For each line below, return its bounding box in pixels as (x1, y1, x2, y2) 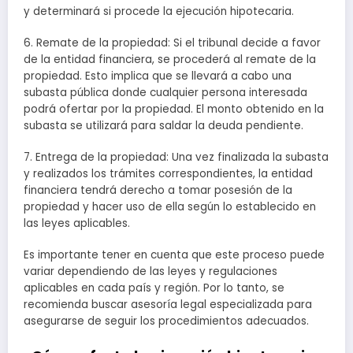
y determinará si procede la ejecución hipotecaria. (24, 3, 294, 19)
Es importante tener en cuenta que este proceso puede (24, 247, 325, 263)
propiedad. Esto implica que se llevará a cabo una (24, 69, 292, 84)
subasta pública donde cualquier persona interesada (24, 85, 307, 101)
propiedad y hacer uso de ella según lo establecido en (24, 199, 316, 215)
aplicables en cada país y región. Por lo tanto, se (24, 281, 284, 296)
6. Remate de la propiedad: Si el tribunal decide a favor (24, 35, 321, 51)
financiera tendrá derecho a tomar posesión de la (24, 183, 292, 199)
